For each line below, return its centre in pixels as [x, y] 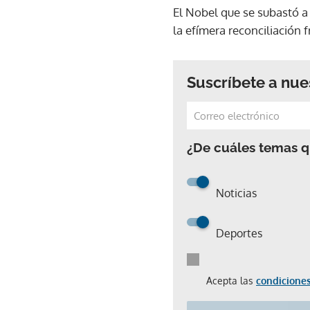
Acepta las [231, 280]
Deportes [239, 233]
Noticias [236, 193]
